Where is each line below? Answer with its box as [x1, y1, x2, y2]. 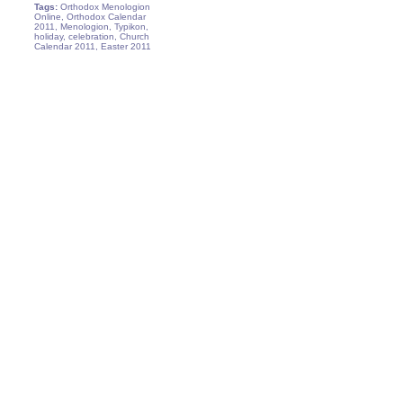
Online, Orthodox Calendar [34, 12, 146, 22]
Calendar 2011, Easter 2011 [34, 41, 151, 51]
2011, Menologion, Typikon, [34, 22, 148, 31]
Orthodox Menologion [58, 2, 150, 12]
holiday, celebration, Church [34, 31, 149, 41]
